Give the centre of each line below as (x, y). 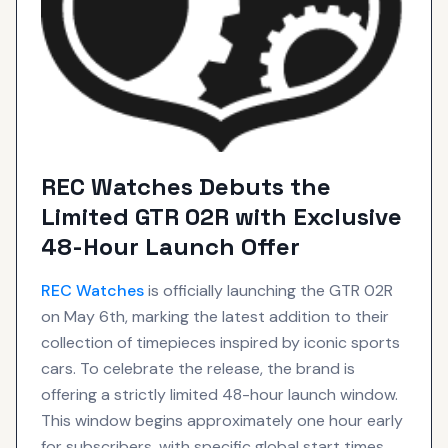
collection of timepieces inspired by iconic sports (220, 342)
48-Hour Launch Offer (170, 246)
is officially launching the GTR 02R (268, 290)
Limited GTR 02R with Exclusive (221, 216)
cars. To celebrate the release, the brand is (198, 368)
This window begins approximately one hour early (222, 420)
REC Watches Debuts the (186, 186)
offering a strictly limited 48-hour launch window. (219, 394)
